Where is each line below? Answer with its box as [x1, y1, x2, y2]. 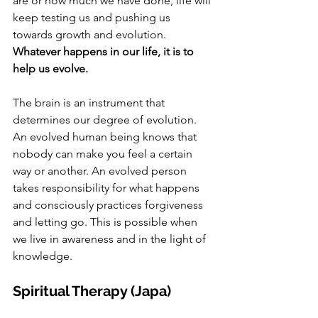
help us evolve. [13, 62, 88, 76]
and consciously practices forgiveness [13, 198, 206, 212]
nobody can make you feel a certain [13, 147, 195, 161]
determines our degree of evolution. [13, 113, 199, 127]
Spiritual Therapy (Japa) [13, 283, 171, 300]
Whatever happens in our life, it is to [13, 45, 197, 59]
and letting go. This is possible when [13, 215, 200, 229]
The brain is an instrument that [13, 96, 168, 110]
